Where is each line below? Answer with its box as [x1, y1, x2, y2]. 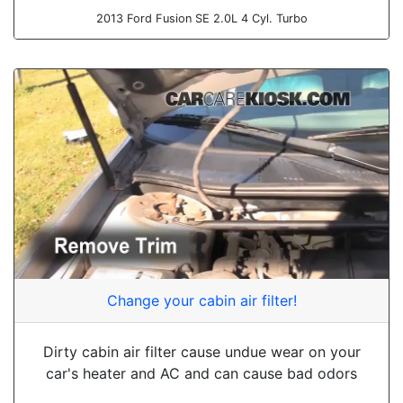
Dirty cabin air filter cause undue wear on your [42, 343, 361, 362]
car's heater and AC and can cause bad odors [46, 364, 357, 383]
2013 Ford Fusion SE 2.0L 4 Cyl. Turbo [95, 11, 308, 25]
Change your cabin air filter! [106, 291, 297, 310]
